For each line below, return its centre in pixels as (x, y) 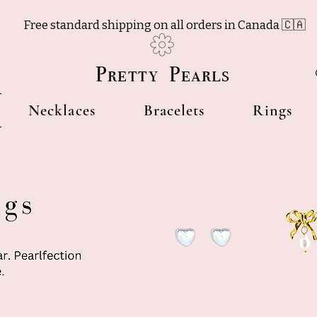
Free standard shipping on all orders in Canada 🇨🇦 (166, 25)
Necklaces (62, 111)
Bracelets (174, 111)
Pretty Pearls (163, 75)
